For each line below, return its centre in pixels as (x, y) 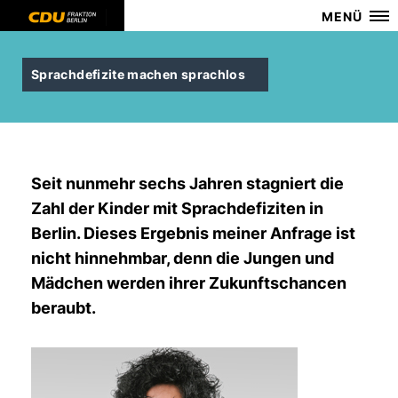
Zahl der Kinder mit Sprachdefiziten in (177, 208)
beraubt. (65, 308)
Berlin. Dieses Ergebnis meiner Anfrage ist (193, 233)
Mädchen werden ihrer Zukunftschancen (189, 283)
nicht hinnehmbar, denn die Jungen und (183, 258)
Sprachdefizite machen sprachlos (139, 74)
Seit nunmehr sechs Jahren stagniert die (187, 183)
